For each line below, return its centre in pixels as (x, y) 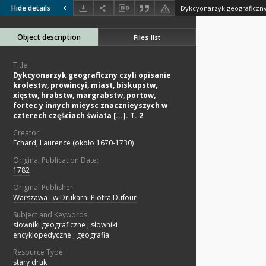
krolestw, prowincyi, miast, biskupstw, (85, 85)
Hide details (31, 8)
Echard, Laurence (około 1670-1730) (73, 143)
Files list (147, 37)
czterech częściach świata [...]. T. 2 (78, 116)
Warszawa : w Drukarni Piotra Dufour (75, 198)
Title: (21, 65)
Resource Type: (39, 252)
